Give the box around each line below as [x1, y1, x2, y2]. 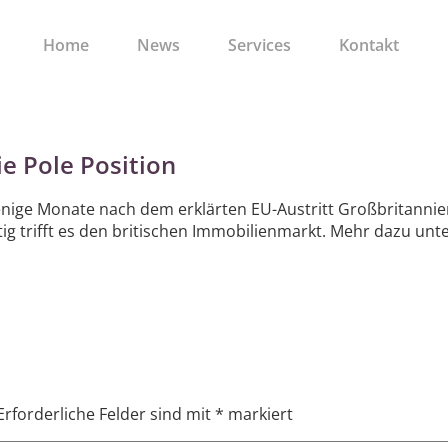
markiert [224, 406, 293, 423]
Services [227, 37, 291, 53]
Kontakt [338, 37, 399, 53]
